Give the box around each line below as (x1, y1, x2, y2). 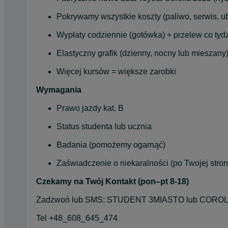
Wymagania (36, 85, 81, 94)
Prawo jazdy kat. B (56, 103, 124, 112)
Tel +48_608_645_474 (36, 213, 118, 222)
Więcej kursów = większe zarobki (56, 67, 176, 76)
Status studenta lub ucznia (56, 122, 152, 131)
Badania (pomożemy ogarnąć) (56, 140, 165, 149)
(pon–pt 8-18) (138, 177, 189, 186)
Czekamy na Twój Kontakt (36, 177, 136, 186)
